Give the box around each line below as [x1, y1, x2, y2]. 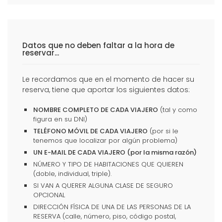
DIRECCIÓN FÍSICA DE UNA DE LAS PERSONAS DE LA [33, 202, 191, 212]
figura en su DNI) [33, 114, 87, 124]
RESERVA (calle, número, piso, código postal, [33, 211, 176, 221]
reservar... [22, 47, 59, 58]
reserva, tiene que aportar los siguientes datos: [22, 84, 190, 95]
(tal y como [158, 105, 197, 114]
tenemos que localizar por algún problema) [33, 135, 177, 145]
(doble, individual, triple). [33, 168, 111, 178]
